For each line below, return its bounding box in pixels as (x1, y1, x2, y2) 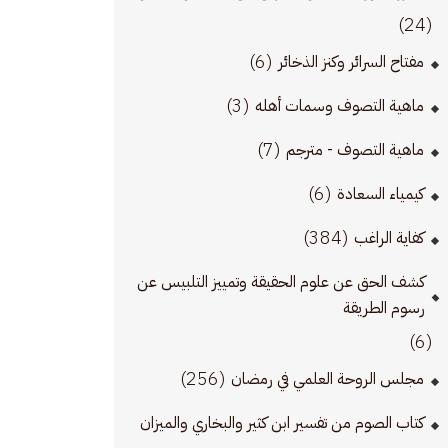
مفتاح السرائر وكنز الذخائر (278, 50, 424, 75)
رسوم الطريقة (343, 296, 426, 321)
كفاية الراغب (354, 226, 424, 251)
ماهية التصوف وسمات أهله (255, 94, 424, 119)
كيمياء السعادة (337, 182, 424, 207)
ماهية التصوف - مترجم (286, 138, 424, 163)
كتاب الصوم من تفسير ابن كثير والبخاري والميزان (140, 411, 424, 436)
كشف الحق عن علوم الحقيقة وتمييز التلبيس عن (137, 270, 426, 295)
